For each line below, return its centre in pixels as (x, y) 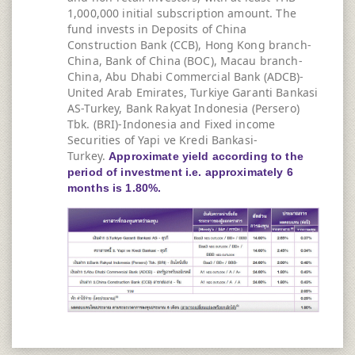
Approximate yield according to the (206, 157)
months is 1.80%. (115, 188)
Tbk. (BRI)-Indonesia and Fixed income (172, 124)
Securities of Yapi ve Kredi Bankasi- (163, 140)
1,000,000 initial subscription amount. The (182, 13)
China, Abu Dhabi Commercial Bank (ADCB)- (186, 77)
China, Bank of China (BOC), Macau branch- (185, 61)
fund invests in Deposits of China (157, 29)
